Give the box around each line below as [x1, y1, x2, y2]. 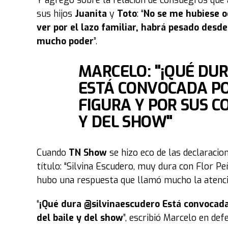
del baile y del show [37, 212, 123, 224]
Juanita [75, 8, 109, 20]
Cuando [37, 147, 69, 159]
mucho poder [37, 35, 94, 47]
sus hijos [37, 8, 75, 20]
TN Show [69, 147, 107, 159]
